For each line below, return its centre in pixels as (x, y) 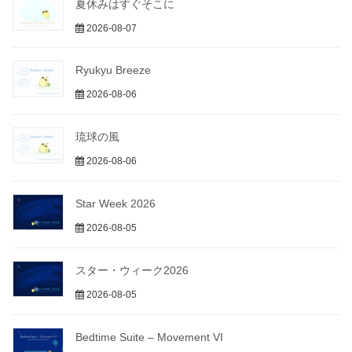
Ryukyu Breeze (113, 70)
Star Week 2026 (115, 204)
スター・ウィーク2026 (132, 271)
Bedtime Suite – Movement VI (149, 337)
